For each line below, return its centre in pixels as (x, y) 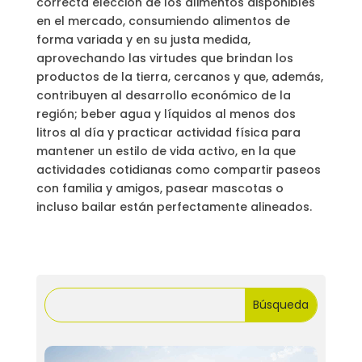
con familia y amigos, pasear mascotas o (160, 189)
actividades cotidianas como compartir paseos (178, 170)
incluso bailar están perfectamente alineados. (174, 207)
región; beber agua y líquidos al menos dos (166, 114)
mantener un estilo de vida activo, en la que (166, 152)
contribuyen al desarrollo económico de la (163, 96)
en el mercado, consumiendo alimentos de (163, 21)
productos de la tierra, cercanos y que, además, (179, 77)
